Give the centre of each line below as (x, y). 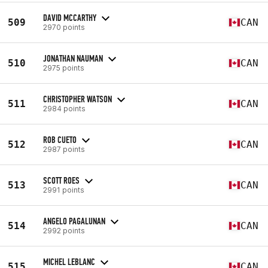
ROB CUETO (60, 139)
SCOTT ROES (61, 180)
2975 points (64, 68)
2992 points (64, 230)
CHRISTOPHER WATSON (77, 99)
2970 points (64, 27)
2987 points (64, 149)
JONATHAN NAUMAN (73, 58)
